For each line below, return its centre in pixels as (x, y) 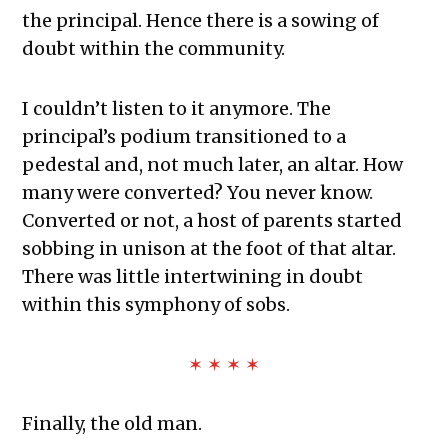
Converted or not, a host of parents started (212, 221)
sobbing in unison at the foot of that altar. (209, 249)
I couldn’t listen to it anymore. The (177, 109)
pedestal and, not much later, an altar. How (213, 165)
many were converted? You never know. (198, 193)
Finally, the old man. (112, 424)
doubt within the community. (154, 49)
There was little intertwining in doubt (193, 277)
